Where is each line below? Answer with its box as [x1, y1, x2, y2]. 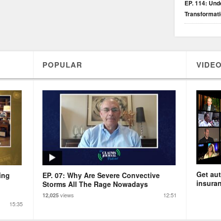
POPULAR [42, 59, 82, 70]
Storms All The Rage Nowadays [42, 179, 148, 189]
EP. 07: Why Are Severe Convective [42, 170, 160, 180]
